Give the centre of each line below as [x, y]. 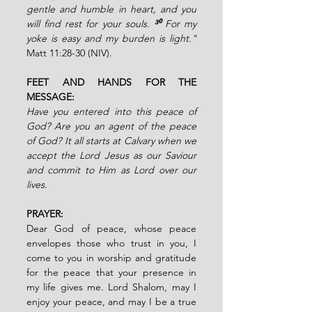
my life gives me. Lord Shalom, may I [111, 287]
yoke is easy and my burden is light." [111, 38]
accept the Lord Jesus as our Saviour [111, 155]
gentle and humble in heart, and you [111, 9]
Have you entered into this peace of [111, 111]
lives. [37, 184]
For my [180, 23]
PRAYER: [45, 213]
